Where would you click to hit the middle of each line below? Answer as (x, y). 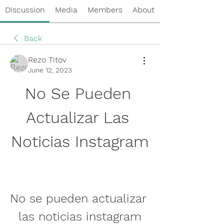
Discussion (25, 9)
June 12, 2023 (50, 70)
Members (105, 9)
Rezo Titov (47, 59)
